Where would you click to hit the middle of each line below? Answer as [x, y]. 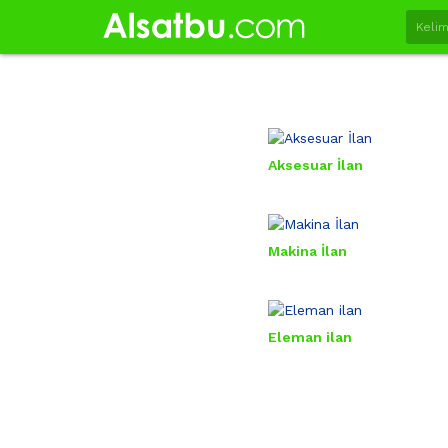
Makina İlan [307, 251]
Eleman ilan [309, 337]
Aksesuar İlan [315, 165]
